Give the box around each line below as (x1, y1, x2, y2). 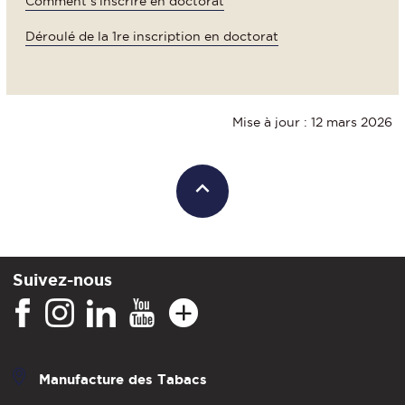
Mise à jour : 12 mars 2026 (232, 114, 392, 129)
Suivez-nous (13, 270, 112, 289)
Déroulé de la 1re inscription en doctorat (25, 28, 278, 43)
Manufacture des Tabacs (39, 372, 207, 388)
